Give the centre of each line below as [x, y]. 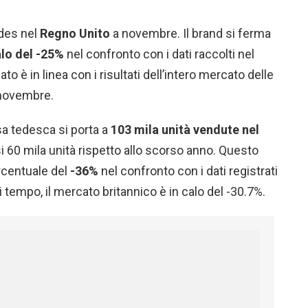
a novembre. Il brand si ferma [190, 34]
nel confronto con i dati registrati [188, 171]
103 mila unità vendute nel [184, 130]
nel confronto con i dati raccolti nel [159, 54]
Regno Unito [75, 34]
